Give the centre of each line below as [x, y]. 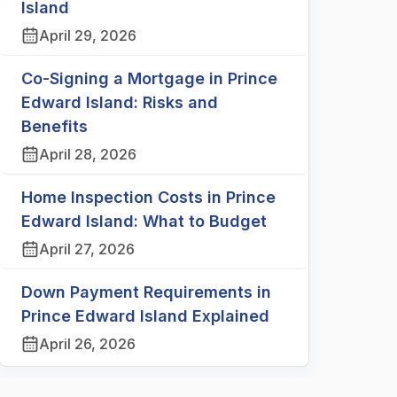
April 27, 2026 [87, 249]
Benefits [54, 126]
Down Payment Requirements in [146, 292]
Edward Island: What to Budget [144, 221]
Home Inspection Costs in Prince [148, 197]
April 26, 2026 [87, 344]
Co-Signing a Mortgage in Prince [149, 78]
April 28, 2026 [88, 154]
